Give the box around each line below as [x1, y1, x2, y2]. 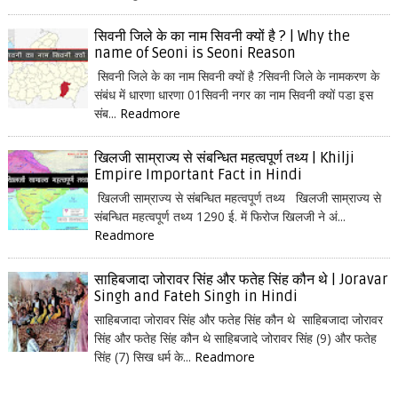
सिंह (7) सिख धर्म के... [93, 348, 195, 365]
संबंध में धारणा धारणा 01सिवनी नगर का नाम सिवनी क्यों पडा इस [93, 86, 373, 103]
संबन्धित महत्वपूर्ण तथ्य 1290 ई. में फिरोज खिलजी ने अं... [93, 208, 346, 225]
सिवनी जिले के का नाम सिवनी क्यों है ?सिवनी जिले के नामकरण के [93, 68, 379, 84]
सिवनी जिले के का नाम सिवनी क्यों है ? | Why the [93, 28, 350, 45]
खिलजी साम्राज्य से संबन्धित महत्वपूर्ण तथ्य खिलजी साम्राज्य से [93, 189, 381, 206]
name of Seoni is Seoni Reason [93, 44, 296, 62]
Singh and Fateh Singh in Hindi [93, 288, 298, 306]
